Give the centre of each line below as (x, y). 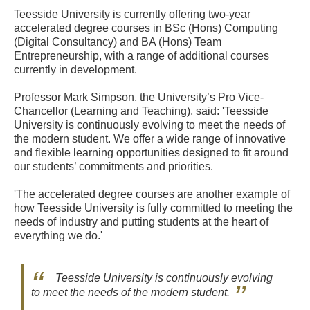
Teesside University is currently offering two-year (132, 15)
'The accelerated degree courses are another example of (152, 194)
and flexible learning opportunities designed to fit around (151, 153)
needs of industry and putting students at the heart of (141, 222)
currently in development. (75, 70)
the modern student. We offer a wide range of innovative (150, 139)
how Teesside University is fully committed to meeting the (153, 208)
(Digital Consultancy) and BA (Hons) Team (118, 42)
